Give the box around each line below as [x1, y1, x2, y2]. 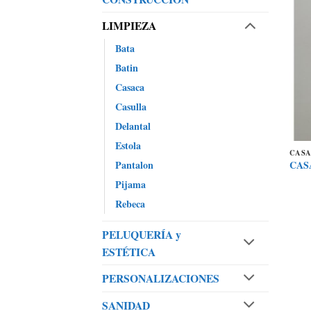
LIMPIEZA [102, 17, 156, 34]
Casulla [115, 99, 146, 114]
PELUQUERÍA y [102, 226, 181, 242]
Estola [115, 137, 141, 153]
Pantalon [115, 157, 153, 172]
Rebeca [115, 196, 145, 211]
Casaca [115, 79, 144, 94]
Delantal [115, 118, 151, 133]
